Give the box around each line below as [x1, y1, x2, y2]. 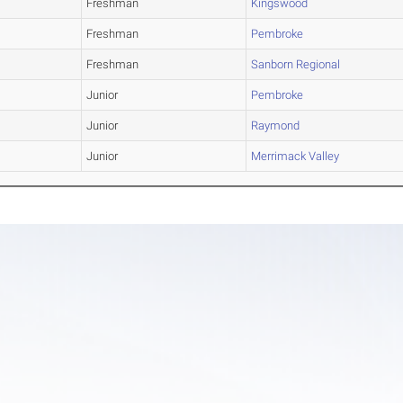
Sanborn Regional [251, 58, 341, 72]
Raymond [251, 119, 300, 133]
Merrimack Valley [251, 149, 340, 164]
